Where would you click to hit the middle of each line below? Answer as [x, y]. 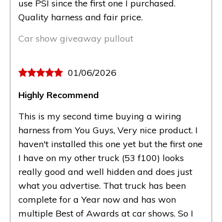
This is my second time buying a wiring [100, 116]
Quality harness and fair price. [81, 17]
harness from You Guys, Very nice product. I [108, 130]
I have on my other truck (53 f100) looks [101, 158]
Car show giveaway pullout [76, 38]
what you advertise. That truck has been [102, 185]
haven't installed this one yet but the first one [111, 144]
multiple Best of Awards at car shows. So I [106, 213]
